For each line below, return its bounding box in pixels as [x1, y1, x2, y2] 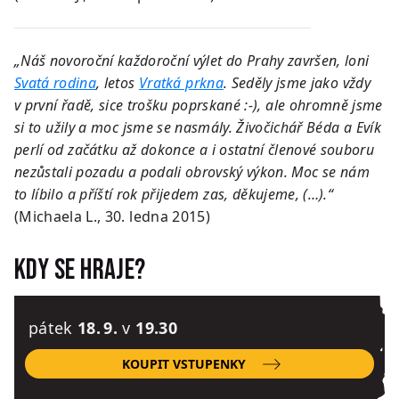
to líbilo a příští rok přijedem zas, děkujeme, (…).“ [14, 183, 333, 204]
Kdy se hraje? [14, 252, 146, 288]
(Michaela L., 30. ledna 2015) [14, 206, 210, 226]
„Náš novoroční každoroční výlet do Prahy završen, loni [14, 50, 370, 70]
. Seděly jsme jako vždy [223, 72, 370, 93]
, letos [96, 72, 139, 93]
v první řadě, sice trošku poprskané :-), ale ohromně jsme [14, 94, 383, 115]
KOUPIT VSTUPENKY [122, 354, 247, 372]
